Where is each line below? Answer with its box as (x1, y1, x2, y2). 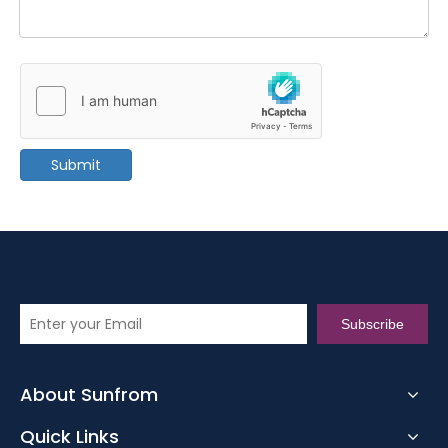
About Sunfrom (20, 381, 158, 407)
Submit (51, 154, 101, 175)
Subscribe (341, 315, 404, 332)
